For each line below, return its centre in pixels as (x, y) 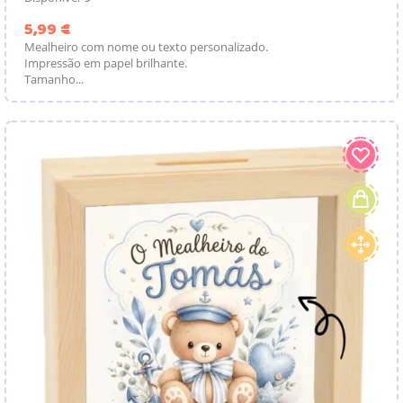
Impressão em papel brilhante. (106, 63)
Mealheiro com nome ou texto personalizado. (146, 46)
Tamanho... (54, 79)
